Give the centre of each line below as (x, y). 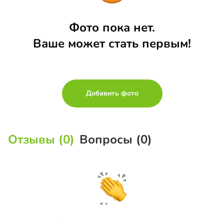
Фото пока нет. (112, 27)
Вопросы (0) (116, 139)
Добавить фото (112, 93)
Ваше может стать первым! (112, 43)
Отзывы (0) (41, 139)
